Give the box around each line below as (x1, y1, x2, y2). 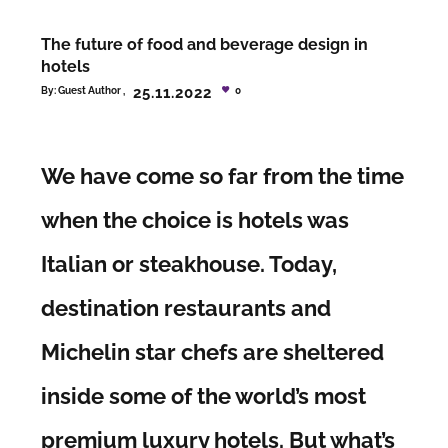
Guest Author (58, 85, 122, 97)
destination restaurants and (41, 294, 332, 321)
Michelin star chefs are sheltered (41, 338, 385, 365)
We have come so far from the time (41, 162, 405, 189)
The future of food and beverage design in (41, 35, 369, 55)
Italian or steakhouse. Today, (41, 250, 338, 277)
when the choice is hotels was (41, 206, 350, 233)
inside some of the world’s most (41, 382, 367, 409)
